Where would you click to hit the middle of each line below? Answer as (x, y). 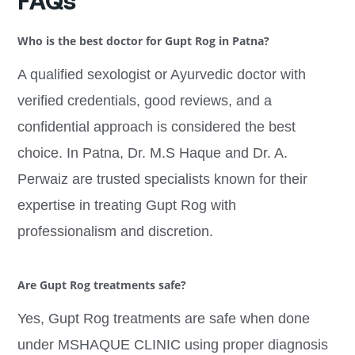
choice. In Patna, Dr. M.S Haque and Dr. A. (152, 153)
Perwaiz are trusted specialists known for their (162, 179)
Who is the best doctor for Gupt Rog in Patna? (143, 40)
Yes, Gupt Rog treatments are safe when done (163, 319)
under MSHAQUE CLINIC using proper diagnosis (172, 345)
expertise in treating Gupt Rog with (126, 205)
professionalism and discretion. (115, 231)
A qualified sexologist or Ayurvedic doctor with (161, 74)
